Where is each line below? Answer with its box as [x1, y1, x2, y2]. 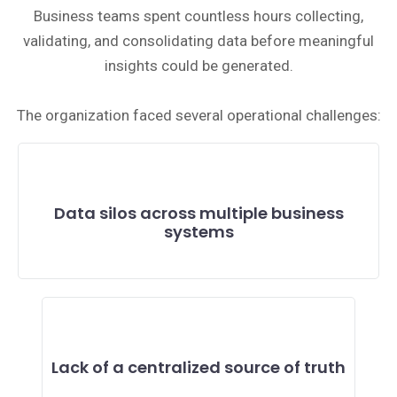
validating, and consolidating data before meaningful [23, 32, 374, 50]
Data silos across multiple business [53, 202, 344, 224]
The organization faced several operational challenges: [16, 106, 381, 124]
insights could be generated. [104, 57, 293, 74]
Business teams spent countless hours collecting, [34, 7, 363, 25]
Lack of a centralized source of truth [51, 356, 346, 378]
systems [163, 221, 234, 243]
